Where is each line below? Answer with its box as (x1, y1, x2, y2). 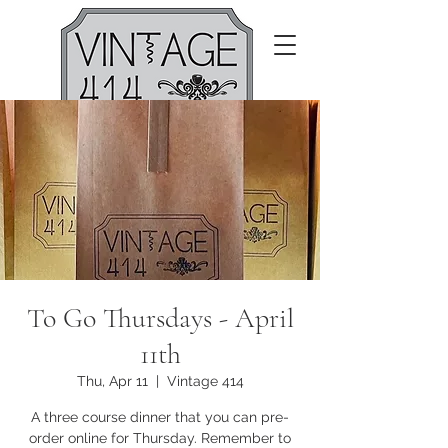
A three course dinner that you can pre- (31, 409, 289, 426)
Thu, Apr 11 (76, 373, 148, 390)
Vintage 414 (166, 373, 244, 390)
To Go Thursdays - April (26, 301, 294, 336)
